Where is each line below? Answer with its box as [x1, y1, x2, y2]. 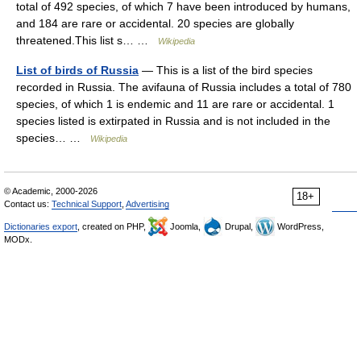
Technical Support [52, 198, 122, 209]
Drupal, [222, 221, 255, 231]
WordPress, [275, 221, 324, 231]
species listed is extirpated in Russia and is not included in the [16, 114, 330, 127]
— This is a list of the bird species [139, 63, 313, 77]
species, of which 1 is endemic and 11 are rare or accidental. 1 [16, 97, 334, 110]
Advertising [126, 198, 169, 209]
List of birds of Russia [16, 63, 139, 77]
